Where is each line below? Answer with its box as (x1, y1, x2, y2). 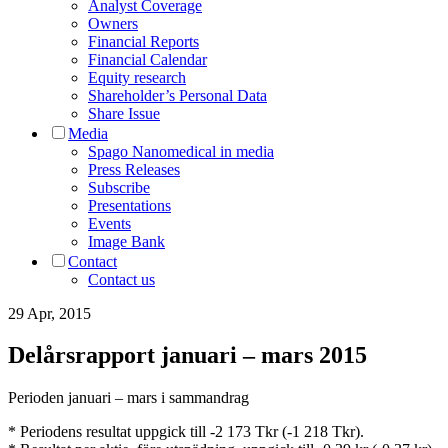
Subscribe (88, 178, 150, 196)
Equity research (88, 68, 186, 86)
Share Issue (88, 104, 160, 122)
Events (88, 214, 131, 232)
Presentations (88, 196, 171, 214)
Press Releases (88, 160, 180, 178)
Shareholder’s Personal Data (88, 86, 267, 104)
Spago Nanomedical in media (88, 142, 274, 160)
